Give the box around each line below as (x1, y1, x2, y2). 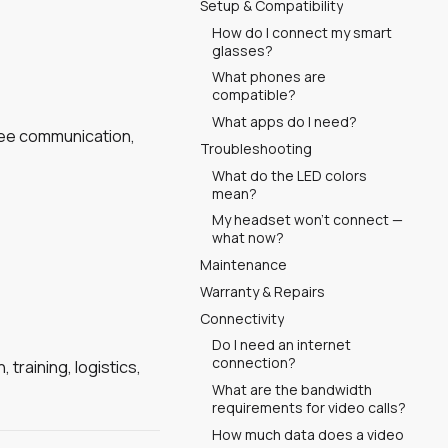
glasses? (212, 40, 273, 60)
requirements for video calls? (212, 398, 406, 417)
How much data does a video (212, 424, 404, 444)
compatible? (212, 85, 296, 105)
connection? (212, 353, 296, 373)
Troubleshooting (200, 138, 312, 158)
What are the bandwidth (212, 380, 372, 399)
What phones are (212, 67, 326, 87)
